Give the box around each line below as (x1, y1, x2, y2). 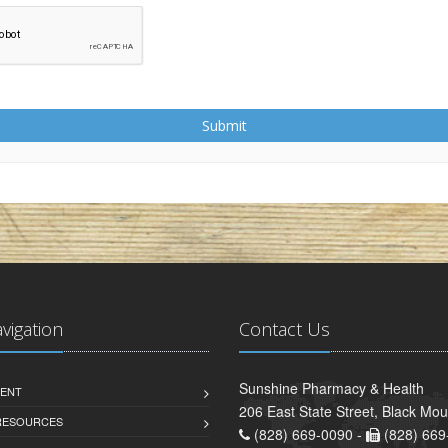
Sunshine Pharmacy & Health (239, 378, 424, 399)
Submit (201, 116, 247, 136)
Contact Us (239, 317, 330, 342)
